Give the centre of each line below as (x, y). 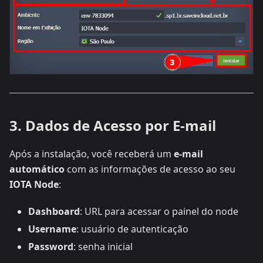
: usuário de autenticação (132, 229)
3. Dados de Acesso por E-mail (113, 126)
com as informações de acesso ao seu (150, 169)
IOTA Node (34, 185)
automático (37, 169)
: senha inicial (103, 247)
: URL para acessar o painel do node (159, 212)
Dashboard (54, 212)
